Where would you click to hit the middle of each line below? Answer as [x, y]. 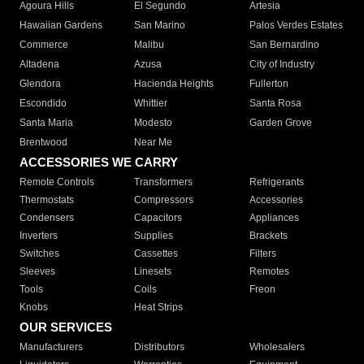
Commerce [44, 45]
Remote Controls [57, 182]
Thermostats [47, 200]
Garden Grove [280, 123]
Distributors [160, 347]
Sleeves [37, 272]
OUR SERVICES [66, 327]
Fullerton [269, 84]
